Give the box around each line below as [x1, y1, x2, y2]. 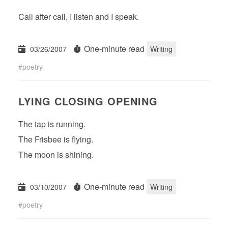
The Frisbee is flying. [18, 133, 93, 145]
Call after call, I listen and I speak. [18, 10, 139, 22]
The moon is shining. [18, 148, 94, 160]
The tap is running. [18, 118, 85, 130]
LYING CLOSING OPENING [18, 93, 158, 108]
